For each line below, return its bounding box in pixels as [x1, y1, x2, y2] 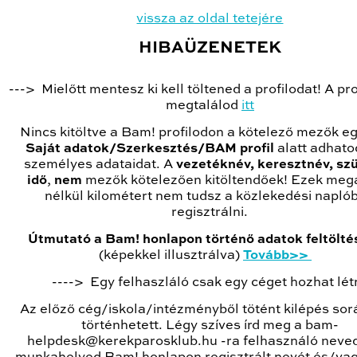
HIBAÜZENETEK [139, 40, 281, 57]
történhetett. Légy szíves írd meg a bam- [81, 319, 339, 333]
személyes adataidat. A [24, 158, 177, 172]
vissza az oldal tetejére [136, 12, 284, 26]
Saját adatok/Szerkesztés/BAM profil [25, 142, 275, 156]
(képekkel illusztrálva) [99, 249, 243, 263]
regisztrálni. [171, 206, 249, 220]
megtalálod [166, 99, 238, 113]
